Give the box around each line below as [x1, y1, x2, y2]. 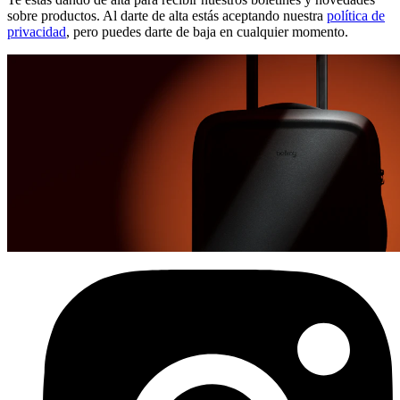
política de [327, 7, 385, 23]
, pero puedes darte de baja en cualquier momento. [66, 23, 348, 39]
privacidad [7, 23, 66, 39]
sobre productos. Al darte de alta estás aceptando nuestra [7, 7, 327, 23]
